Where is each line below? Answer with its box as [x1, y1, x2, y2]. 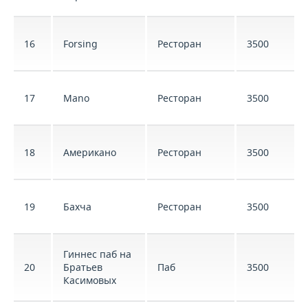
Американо [63, 146, 116, 159]
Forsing [63, 37, 98, 50]
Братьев [63, 261, 102, 274]
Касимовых [63, 274, 116, 287]
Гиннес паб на [63, 247, 131, 261]
